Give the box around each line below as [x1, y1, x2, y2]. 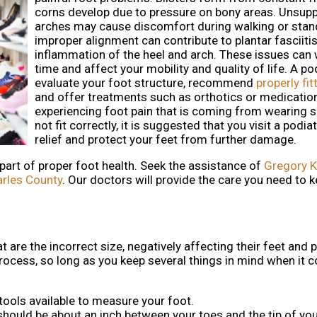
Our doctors [68, 173, 132, 188]
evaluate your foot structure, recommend [35, 76, 256, 91]
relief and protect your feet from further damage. [35, 132, 296, 147]
